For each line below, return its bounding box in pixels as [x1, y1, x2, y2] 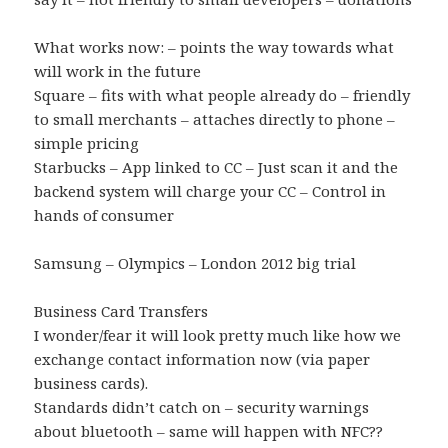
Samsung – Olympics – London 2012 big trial [34, 253, 357, 274]
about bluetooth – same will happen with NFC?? [34, 421, 384, 442]
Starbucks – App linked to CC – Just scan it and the [34, 157, 399, 178]
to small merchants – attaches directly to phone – [34, 109, 396, 130]
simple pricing [34, 133, 140, 154]
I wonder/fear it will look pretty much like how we [34, 325, 402, 346]
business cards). [34, 373, 149, 394]
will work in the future [34, 61, 202, 82]
